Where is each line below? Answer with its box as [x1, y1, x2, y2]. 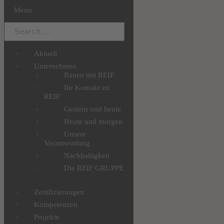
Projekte [34, 213, 59, 221]
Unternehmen [34, 62, 76, 70]
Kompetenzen [34, 200, 77, 209]
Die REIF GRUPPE [64, 164, 123, 172]
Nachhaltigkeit [64, 151, 109, 160]
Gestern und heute [64, 105, 121, 113]
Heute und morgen [64, 117, 122, 126]
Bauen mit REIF [64, 71, 114, 79]
